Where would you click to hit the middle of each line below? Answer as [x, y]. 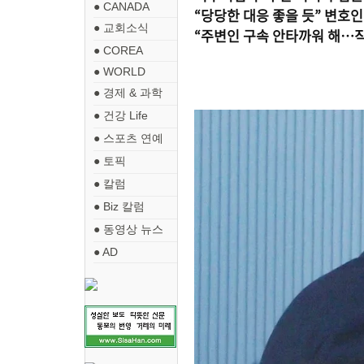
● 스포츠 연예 [128, 138]
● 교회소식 [121, 28]
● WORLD [119, 71]
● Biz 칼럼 [119, 206]
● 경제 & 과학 [128, 93]
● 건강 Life [121, 115]
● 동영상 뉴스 [128, 229]
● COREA [118, 50]
